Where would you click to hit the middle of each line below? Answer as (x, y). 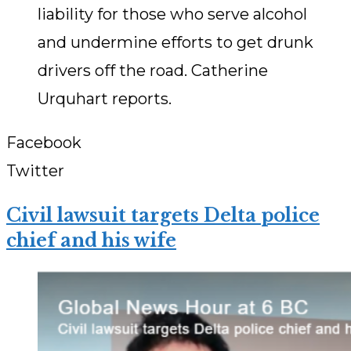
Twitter (35, 171)
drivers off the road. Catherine (153, 71)
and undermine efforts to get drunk (175, 43)
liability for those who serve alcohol (172, 14)
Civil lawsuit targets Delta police (163, 216)
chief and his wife (91, 241)
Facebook (44, 143)
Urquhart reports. (105, 99)
